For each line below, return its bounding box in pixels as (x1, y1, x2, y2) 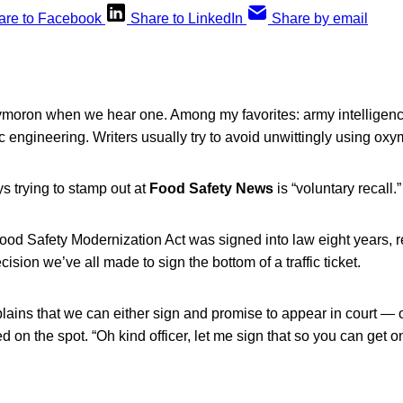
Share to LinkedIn (130, 11, 243, 27)
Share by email (272, 11, 368, 27)
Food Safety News (149, 181, 273, 197)
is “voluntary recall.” (273, 181, 401, 197)
